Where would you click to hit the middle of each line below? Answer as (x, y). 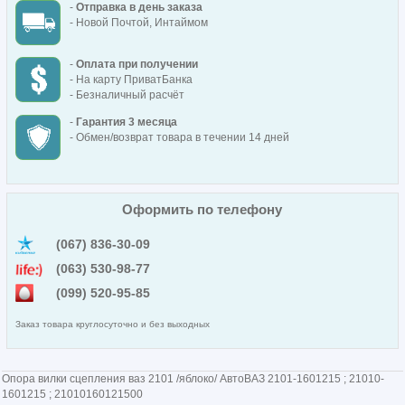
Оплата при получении (137, 65)
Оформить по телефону (202, 209)
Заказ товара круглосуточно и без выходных (112, 324)
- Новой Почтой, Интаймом (138, 23)
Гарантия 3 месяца (126, 122)
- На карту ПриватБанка (131, 80)
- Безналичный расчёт (127, 95)
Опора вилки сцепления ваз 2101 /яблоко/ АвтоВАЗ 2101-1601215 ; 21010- (193, 379)
